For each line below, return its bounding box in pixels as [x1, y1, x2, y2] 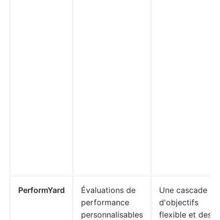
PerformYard [18, 185, 65, 195]
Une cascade [159, 185, 207, 195]
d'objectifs [159, 197, 198, 207]
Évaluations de [81, 185, 136, 195]
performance [81, 197, 129, 207]
